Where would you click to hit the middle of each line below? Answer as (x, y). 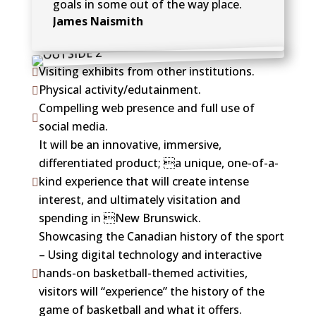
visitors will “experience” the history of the (151, 291)
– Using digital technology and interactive (150, 254)
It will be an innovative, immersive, (130, 144)
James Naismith (98, 21)
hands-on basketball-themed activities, (143, 273)
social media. (73, 126)
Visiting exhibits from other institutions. (146, 71)
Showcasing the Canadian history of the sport (161, 236)
